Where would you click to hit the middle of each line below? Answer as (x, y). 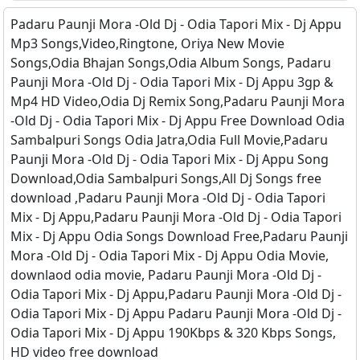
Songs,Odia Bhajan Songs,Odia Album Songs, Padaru (171, 63)
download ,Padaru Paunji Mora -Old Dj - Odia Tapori (168, 198)
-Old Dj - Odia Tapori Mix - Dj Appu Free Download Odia (178, 121)
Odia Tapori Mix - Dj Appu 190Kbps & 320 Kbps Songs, (173, 333)
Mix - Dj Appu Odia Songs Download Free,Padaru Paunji (179, 237)
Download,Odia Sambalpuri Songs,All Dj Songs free (166, 179)
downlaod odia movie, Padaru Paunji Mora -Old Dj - (166, 275)
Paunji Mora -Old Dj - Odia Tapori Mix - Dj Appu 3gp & (172, 82)
